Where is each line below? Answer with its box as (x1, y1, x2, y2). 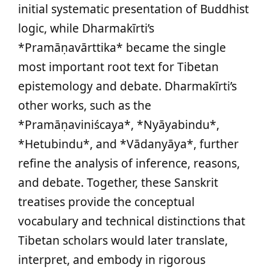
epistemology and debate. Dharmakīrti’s (18, 78, 237, 94)
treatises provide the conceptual (18, 193, 195, 210)
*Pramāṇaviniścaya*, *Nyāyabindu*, (18, 116, 219, 133)
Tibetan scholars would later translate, (18, 232, 228, 248)
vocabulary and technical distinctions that (18, 213, 245, 229)
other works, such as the (18, 97, 151, 113)
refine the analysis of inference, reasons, (18, 155, 240, 171)
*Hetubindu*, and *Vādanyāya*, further (18, 136, 239, 152)
